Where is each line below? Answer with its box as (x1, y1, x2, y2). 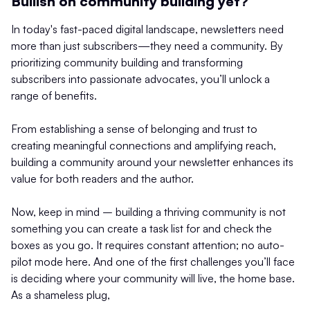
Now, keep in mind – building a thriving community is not (11, 204, 286, 219)
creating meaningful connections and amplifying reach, (11, 138, 276, 152)
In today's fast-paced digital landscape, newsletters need (11, 21, 284, 36)
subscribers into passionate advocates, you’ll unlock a (11, 71, 270, 86)
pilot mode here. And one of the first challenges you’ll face (11, 254, 295, 268)
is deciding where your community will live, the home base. (11, 271, 295, 285)
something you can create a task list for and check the (11, 221, 272, 235)
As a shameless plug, (11, 287, 110, 302)
